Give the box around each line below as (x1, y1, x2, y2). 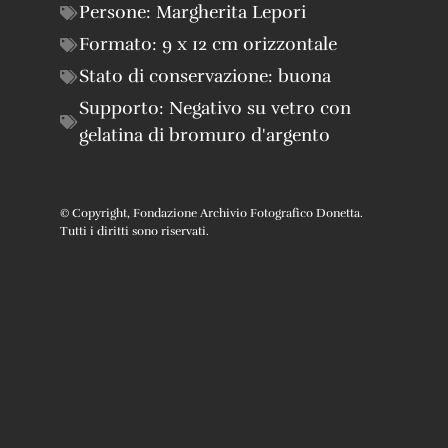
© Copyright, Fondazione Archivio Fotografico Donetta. (60, 206, 363, 221)
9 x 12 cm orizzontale (162, 33, 337, 56)
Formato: (79, 33, 162, 56)
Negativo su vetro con (169, 97, 351, 120)
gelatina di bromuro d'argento (79, 124, 330, 147)
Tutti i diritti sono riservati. (60, 224, 209, 239)
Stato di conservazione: (79, 65, 278, 88)
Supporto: (79, 97, 164, 120)
